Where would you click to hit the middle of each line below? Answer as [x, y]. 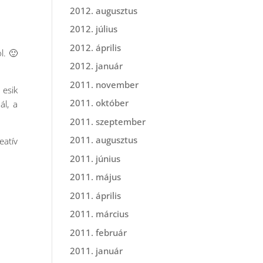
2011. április [96, 195]
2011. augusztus [104, 140]
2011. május [96, 177]
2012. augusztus [104, 10]
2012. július [94, 29]
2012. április [96, 47]
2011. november [104, 84]
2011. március [100, 214]
